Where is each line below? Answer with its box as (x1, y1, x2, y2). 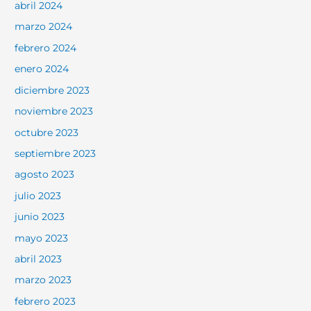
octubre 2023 (15, 126, 79, 138)
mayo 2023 (15, 232, 69, 244)
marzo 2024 (15, 21, 73, 33)
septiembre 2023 (15, 147, 96, 159)
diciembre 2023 (15, 84, 90, 96)
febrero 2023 (15, 295, 76, 307)
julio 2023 (15, 190, 62, 201)
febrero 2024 (15, 42, 77, 53)
